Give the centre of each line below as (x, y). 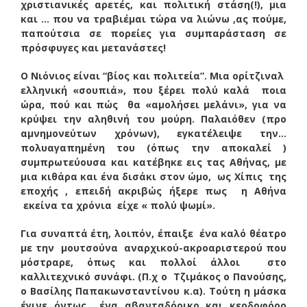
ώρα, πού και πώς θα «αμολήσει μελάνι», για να (153, 104)
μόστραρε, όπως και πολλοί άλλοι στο (153, 262)
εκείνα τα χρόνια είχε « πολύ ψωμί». (118, 205)
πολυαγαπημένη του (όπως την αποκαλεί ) (153, 147)
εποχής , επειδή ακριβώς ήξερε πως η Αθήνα (153, 191)
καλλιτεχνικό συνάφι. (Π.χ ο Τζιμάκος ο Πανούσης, (153, 276)
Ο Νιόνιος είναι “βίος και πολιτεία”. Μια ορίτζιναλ (153, 75)
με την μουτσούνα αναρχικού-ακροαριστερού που (153, 247)
